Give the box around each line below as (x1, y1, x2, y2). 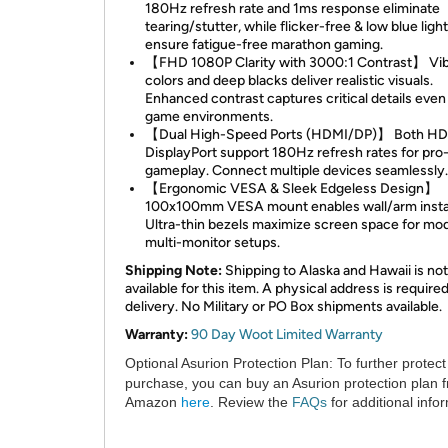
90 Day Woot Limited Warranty (191, 326, 383, 343)
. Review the (210, 394, 292, 410)
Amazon (125, 394, 181, 410)
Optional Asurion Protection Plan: (125, 355, 333, 371)
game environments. (145, 108, 273, 125)
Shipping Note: (125, 262, 222, 279)
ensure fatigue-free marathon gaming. (145, 36, 383, 53)
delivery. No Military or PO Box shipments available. (125, 298, 442, 315)
